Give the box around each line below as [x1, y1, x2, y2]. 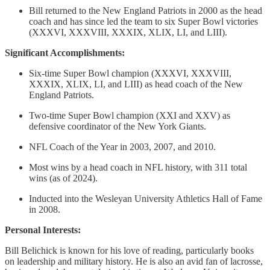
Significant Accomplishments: [5, 47, 125, 58]
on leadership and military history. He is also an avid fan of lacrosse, [5, 256, 263, 266]
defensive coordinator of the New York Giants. [29, 121, 206, 131]
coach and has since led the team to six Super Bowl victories [29, 16, 258, 27]
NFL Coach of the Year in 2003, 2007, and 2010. [29, 141, 216, 152]
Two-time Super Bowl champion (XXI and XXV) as [29, 110, 230, 121]
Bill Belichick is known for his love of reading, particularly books [5, 245, 254, 256]
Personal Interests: [5, 224, 81, 235]
